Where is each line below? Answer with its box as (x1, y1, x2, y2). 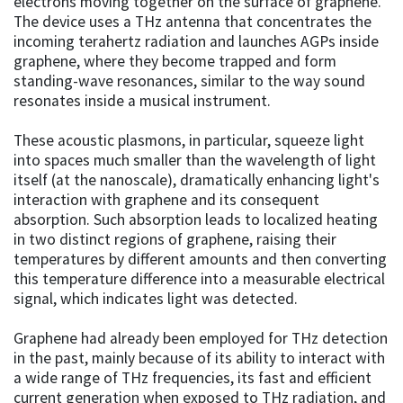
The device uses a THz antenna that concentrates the (13, 11, 372, 31)
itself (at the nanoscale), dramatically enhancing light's (13, 169, 380, 190)
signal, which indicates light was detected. (13, 288, 298, 309)
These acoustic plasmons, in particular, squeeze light (13, 130, 364, 150)
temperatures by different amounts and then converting (13, 248, 387, 269)
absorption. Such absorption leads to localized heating (13, 209, 378, 229)
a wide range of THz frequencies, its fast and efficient (13, 367, 372, 388)
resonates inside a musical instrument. (13, 90, 271, 111)
